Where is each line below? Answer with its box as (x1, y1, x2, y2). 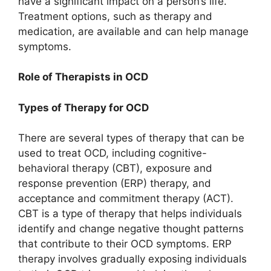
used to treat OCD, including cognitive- (18, 147, 207, 160)
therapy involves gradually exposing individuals (18, 253, 247, 266)
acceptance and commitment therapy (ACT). (18, 192, 233, 205)
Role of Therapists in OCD (18, 71, 148, 83)
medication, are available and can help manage (18, 25, 249, 38)
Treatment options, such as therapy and (18, 10, 212, 22)
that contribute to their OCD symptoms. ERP (18, 238, 232, 250)
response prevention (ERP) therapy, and (18, 177, 211, 190)
